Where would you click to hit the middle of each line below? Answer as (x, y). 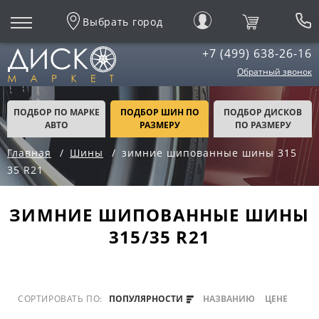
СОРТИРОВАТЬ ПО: (62, 299)
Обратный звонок (274, 72)
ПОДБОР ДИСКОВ (263, 112)
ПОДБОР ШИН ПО (159, 112)
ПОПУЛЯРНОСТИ (147, 299)
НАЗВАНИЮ (229, 299)
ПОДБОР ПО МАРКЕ (56, 112)
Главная (29, 153)
